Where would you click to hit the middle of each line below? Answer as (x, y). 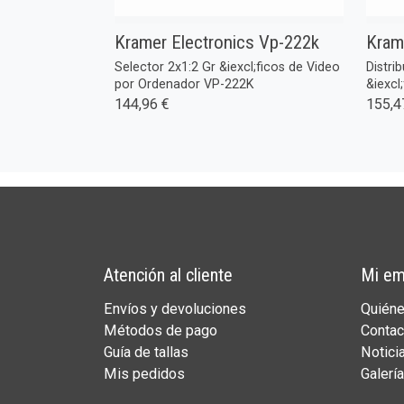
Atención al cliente (168, 275)
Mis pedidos (144, 374)
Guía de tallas (146, 353)
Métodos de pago (160, 331)
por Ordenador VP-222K (184, 83)
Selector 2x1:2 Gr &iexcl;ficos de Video (228, 66)
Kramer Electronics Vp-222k (217, 42)
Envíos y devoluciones (174, 309)
